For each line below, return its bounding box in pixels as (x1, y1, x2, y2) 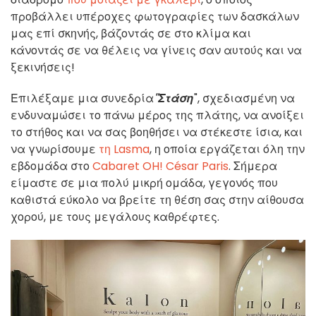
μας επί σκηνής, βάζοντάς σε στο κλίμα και (11, 25, 251, 42)
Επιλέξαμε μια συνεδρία (11, 90, 154, 107)
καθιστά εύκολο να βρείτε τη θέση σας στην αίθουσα (11, 191, 304, 208)
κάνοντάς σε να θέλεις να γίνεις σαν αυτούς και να (11, 42, 302, 59)
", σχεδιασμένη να (194, 90, 295, 107)
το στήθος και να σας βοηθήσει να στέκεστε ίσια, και (11, 123, 303, 140)
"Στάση (154, 90, 194, 107)
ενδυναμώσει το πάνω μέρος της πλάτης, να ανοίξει (11, 107, 304, 123)
